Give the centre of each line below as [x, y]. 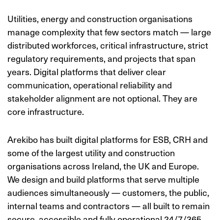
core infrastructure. [46, 111]
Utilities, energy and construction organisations [100, 18]
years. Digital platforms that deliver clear [87, 71]
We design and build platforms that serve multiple [103, 179]
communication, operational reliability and [90, 85]
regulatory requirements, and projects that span [101, 58]
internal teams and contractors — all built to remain [109, 206]
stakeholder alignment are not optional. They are [102, 98]
